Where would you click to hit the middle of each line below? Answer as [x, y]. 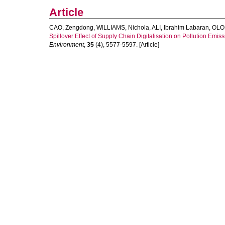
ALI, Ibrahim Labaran [180, 28]
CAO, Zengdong [71, 28]
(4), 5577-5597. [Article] [127, 45]
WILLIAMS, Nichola [123, 28]
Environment [67, 45]
